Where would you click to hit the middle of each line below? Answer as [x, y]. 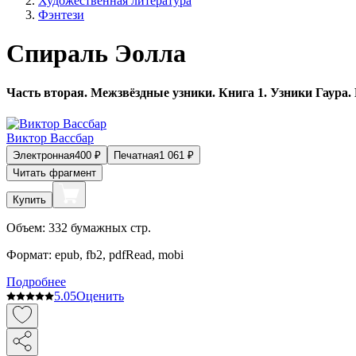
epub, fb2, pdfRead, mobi [119, 255]
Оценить [100, 296]
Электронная [44, 156]
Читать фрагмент [54, 173]
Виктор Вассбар [50, 138]
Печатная [136, 156]
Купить [29, 200]
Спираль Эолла [96, 54]
